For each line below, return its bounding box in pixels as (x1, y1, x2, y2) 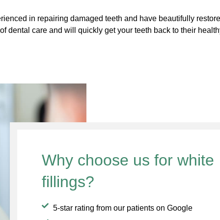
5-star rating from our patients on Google (53, 204, 192, 213)
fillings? (42, 173, 94, 191)
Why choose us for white (42, 151, 214, 169)
